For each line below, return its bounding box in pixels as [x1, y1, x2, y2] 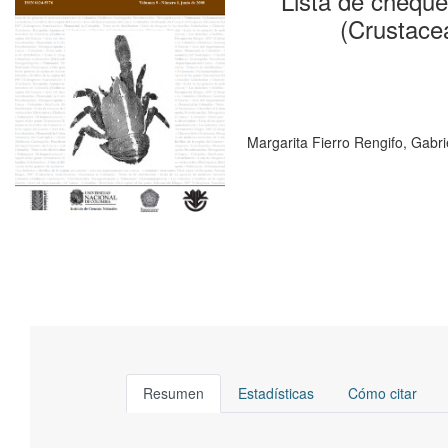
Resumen [143, 382, 204, 403]
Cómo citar [348, 382, 417, 403]
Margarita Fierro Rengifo [247, 131, 404, 152]
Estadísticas [238, 382, 314, 403]
